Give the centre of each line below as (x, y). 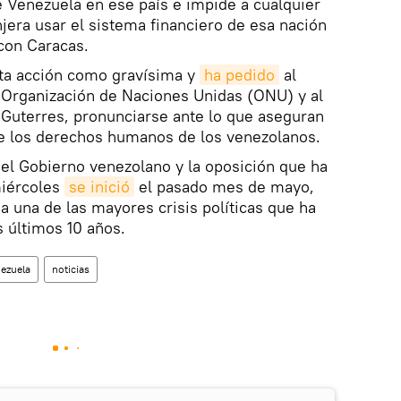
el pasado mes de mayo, (224, 187)
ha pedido (239, 75)
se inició (99, 187)
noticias (71, 269)
